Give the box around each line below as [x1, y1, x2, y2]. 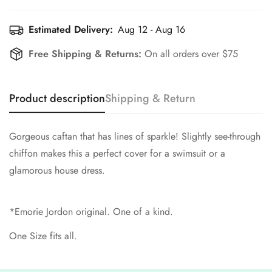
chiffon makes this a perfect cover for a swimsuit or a [9, 146, 225, 160]
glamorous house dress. [9, 163, 108, 177]
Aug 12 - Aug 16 [118, 22, 185, 36]
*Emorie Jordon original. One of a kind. [9, 205, 173, 219]
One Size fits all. [9, 229, 80, 243]
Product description [9, 90, 105, 106]
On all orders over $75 [144, 47, 238, 61]
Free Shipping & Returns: [29, 47, 144, 61]
